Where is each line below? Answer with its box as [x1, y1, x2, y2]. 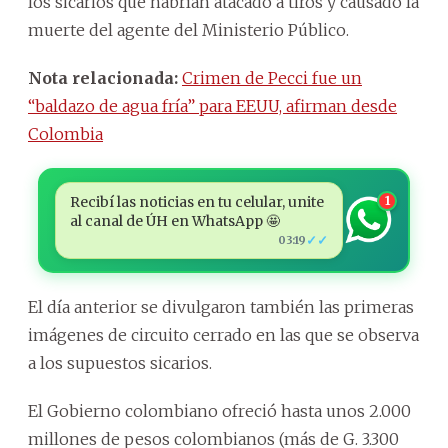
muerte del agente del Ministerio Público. [28, 19, 349, 40]
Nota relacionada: [28, 67, 178, 88]
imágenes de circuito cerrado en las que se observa [28, 324, 419, 345]
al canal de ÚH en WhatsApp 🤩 [69, 211, 280, 230]
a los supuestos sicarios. [28, 352, 212, 373]
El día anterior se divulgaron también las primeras [28, 296, 414, 317]
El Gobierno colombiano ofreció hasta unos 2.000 [28, 400, 411, 421]
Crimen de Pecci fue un [182, 67, 362, 88]
